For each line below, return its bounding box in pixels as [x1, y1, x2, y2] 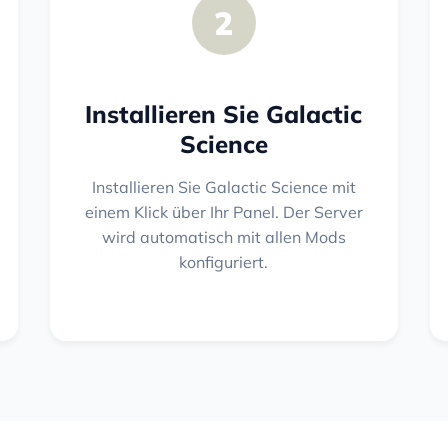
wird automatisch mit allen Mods [101, 226, 346, 247]
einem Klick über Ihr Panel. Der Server [84, 201, 363, 222]
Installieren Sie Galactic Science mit [91, 176, 356, 197]
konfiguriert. [179, 251, 269, 272]
